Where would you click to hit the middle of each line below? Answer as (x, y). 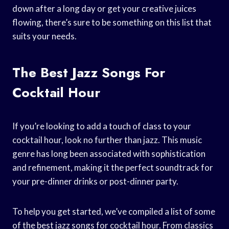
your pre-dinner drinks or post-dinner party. (95, 181)
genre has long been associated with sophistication (109, 153)
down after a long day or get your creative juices (104, 8)
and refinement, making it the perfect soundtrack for (113, 167)
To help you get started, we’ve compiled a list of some (114, 211)
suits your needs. (44, 36)
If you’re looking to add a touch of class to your (102, 126)
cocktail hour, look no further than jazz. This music (107, 140)
